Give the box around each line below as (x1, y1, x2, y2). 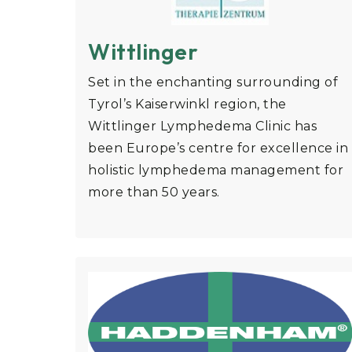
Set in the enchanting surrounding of (88, 75, 338, 90)
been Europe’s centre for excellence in (88, 141, 348, 156)
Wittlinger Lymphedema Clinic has (88, 119, 317, 134)
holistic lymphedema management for (88, 163, 343, 178)
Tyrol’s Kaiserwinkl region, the (88, 97, 287, 112)
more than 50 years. (88, 185, 220, 200)
